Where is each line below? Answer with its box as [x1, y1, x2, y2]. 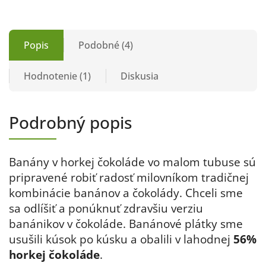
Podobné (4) [78, 39, 133, 52]
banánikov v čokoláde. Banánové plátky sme [9, 216, 243, 231]
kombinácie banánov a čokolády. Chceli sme [9, 185, 243, 200]
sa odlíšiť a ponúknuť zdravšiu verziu [9, 201, 203, 216]
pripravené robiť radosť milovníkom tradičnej [9, 170, 249, 185]
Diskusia [121, 69, 159, 83]
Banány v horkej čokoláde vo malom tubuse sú [9, 154, 256, 169]
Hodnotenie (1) [24, 69, 91, 83]
